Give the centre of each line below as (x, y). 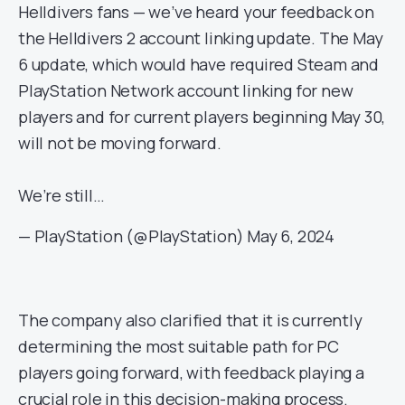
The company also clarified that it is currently (190, 320)
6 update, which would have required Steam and (198, 64)
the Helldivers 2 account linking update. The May (201, 38)
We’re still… (61, 195)
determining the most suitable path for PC (179, 346)
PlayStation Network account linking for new (186, 90)
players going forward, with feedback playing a (191, 372)
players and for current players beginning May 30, (202, 117)
